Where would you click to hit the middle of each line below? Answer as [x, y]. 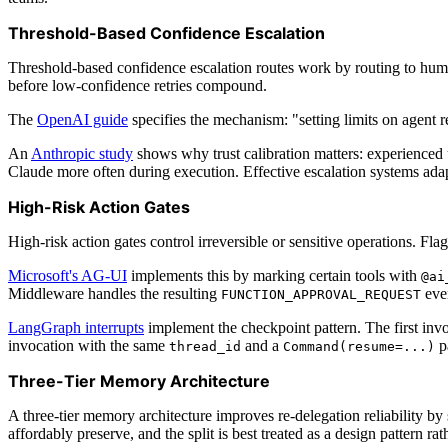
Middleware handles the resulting [114, 293]
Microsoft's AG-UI [67, 275]
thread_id [205, 346]
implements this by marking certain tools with [274, 275]
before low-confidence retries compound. [137, 85]
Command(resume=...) [359, 346]
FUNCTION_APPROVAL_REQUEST [321, 294]
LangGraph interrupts [76, 327]
